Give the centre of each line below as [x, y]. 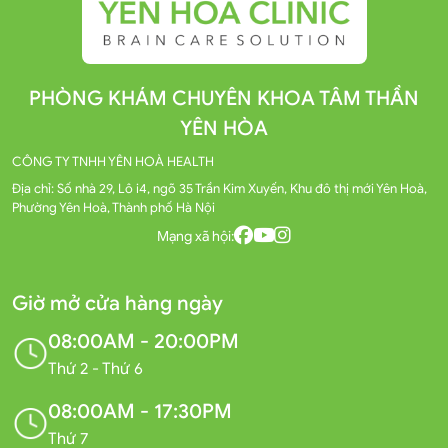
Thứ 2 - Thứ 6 [95, 368]
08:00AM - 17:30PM [140, 411]
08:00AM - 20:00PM [143, 341]
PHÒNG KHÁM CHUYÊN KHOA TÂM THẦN [224, 98]
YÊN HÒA [224, 128]
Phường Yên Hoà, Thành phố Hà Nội [113, 207]
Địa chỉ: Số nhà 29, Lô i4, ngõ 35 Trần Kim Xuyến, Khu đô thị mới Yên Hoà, [219, 188]
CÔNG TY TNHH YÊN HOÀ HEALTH [113, 161]
